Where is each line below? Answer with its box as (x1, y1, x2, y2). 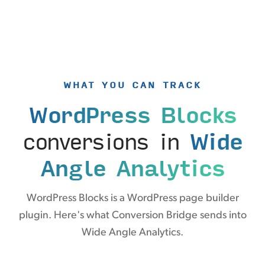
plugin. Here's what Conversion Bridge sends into (18, 210, 247, 222)
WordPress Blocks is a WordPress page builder (26, 193, 239, 205)
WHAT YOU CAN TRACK (63, 77, 202, 92)
